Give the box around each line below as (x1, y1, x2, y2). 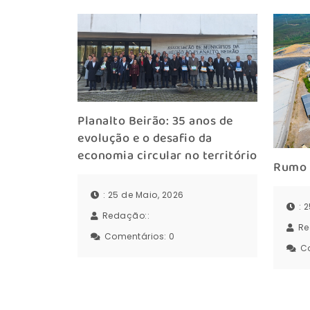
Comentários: (104, 230, 169, 242)
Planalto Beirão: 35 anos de (77, 111, 233, 131)
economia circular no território (77, 146, 257, 166)
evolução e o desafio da (77, 129, 212, 149)
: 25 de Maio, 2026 (102, 188, 184, 201)
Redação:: (102, 209, 152, 221)
